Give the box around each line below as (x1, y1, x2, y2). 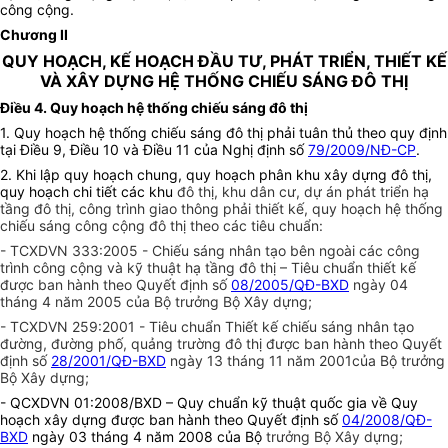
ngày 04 (349, 276, 408, 294)
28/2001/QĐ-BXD (51, 352, 166, 370)
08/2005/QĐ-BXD (231, 276, 349, 294)
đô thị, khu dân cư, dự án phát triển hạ (177, 183, 429, 201)
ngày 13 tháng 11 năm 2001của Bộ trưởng (166, 352, 445, 370)
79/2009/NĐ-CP (308, 141, 416, 159)
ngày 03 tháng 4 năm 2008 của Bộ (28, 428, 266, 446)
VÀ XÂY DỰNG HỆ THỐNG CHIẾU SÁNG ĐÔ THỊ (40, 71, 408, 92)
